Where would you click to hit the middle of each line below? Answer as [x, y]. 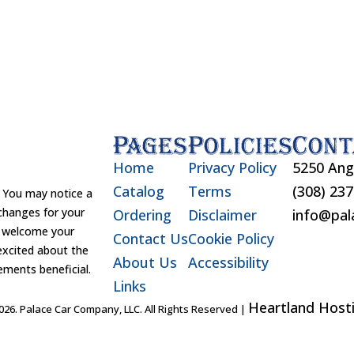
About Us [145, 262]
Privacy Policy [232, 167]
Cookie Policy [231, 238]
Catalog [138, 191]
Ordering [142, 215]
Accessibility [228, 262]
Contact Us [150, 238]
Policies [240, 144]
